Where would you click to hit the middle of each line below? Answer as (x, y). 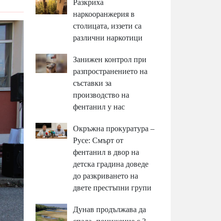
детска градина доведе (111, 164)
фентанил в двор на (106, 152)
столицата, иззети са (108, 26)
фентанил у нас (99, 107)
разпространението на (110, 72)
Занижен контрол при (110, 60)
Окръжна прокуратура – (114, 129)
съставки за (92, 83)
